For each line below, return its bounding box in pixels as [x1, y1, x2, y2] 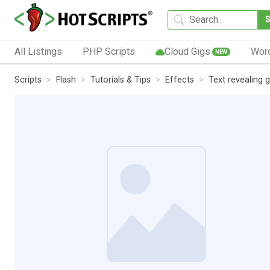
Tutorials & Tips [90, 74, 151, 85]
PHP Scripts [82, 45, 135, 57]
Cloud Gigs [164, 45, 210, 57]
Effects [165, 74, 194, 85]
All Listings [14, 45, 62, 57]
